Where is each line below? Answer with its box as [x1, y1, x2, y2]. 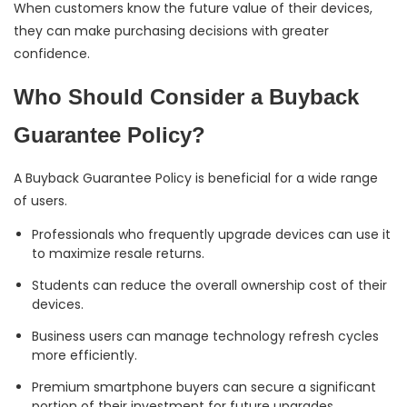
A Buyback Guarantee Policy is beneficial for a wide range [14, 169, 378, 188]
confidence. [14, 45, 90, 64]
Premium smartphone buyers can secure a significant [32, 378, 376, 397]
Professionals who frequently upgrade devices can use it [32, 225, 391, 244]
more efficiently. [32, 346, 137, 365]
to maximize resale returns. [32, 244, 204, 263]
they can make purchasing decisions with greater [14, 22, 329, 41]
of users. [14, 192, 67, 211]
